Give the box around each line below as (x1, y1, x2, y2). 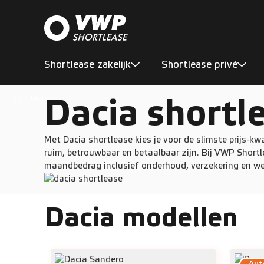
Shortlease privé (161, 59, 237, 71)
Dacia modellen (44, 203, 238, 234)
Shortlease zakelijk (44, 59, 131, 71)
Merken (31, 94, 58, 103)
